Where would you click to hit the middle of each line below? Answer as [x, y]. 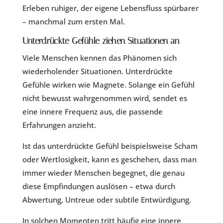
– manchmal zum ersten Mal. [73, 22]
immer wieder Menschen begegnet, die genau [103, 173]
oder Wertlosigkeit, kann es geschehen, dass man [109, 160]
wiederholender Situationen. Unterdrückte [97, 71]
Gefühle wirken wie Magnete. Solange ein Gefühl [108, 85]
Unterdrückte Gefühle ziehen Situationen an [101, 41]
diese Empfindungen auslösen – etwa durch [99, 186]
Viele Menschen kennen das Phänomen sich [99, 58]
